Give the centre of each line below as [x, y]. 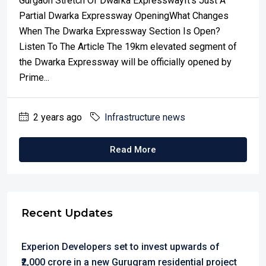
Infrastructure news [145, 117]
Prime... [34, 77]
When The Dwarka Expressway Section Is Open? [120, 31]
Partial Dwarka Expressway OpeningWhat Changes [124, 16]
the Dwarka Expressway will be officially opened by [125, 62]
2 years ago [56, 117]
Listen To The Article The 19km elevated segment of [128, 47]
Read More [133, 150]
